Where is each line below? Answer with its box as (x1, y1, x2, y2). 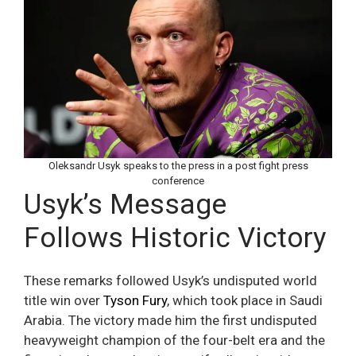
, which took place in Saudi (167, 292, 323, 309)
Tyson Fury (100, 292, 167, 309)
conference (152, 175, 204, 188)
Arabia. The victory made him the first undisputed (24, 312, 317, 329)
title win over (24, 292, 100, 309)
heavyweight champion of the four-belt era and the (24, 332, 325, 349)
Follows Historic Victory (24, 222, 327, 255)
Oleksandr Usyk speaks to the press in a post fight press (48, 160, 308, 172)
